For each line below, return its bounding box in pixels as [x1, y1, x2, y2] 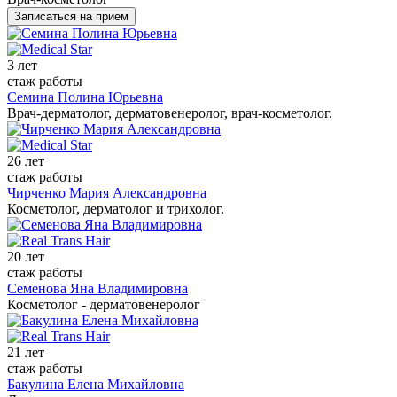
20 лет [7, 248, 44, 264]
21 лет [7, 344, 44, 360]
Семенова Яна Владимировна [7, 280, 188, 296]
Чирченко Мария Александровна [7, 184, 206, 200]
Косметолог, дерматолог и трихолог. [7, 200, 224, 216]
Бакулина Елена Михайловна [7, 376, 184, 392]
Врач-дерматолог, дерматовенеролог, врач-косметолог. [7, 105, 332, 121]
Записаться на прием [14, 9, 128, 23]
